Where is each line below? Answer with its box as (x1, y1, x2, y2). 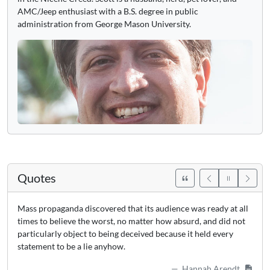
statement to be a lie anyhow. (17, 241, 125, 251)
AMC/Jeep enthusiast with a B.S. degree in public (17, 6, 198, 16)
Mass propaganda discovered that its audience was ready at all (17, 203, 248, 213)
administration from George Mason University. (17, 19, 191, 29)
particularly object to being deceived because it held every (17, 228, 233, 239)
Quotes (17, 171, 56, 185)
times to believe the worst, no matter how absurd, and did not (17, 216, 245, 226)
